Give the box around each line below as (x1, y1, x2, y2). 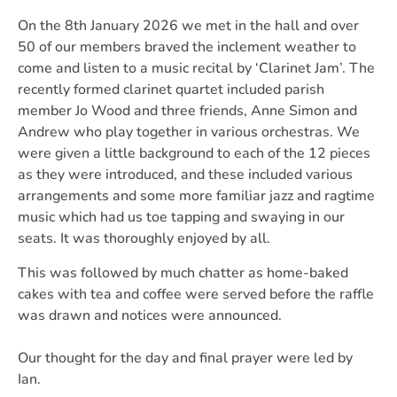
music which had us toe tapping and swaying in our (18, 207, 345, 227)
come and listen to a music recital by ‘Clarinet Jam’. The (18, 58, 375, 78)
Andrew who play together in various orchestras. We (18, 122, 360, 142)
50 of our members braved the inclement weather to (18, 37, 356, 57)
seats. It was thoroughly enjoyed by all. (18, 229, 270, 248)
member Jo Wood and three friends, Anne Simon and (18, 101, 357, 121)
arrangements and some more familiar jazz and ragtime (18, 186, 375, 206)
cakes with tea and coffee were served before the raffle (18, 284, 374, 304)
